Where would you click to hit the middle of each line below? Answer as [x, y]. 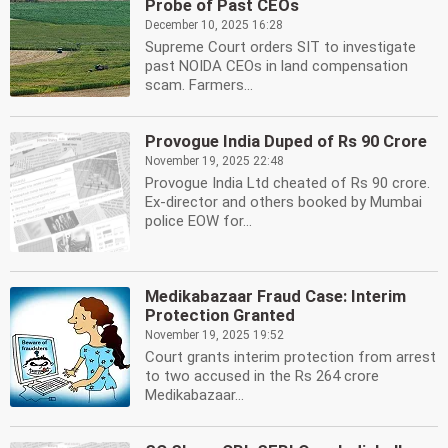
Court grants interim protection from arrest [290, 357]
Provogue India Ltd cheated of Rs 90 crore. [287, 183]
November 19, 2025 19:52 [214, 335]
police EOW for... [198, 221]
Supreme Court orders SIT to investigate [280, 47]
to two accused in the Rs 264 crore [262, 376]
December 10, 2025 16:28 [214, 25]
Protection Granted [220, 315]
